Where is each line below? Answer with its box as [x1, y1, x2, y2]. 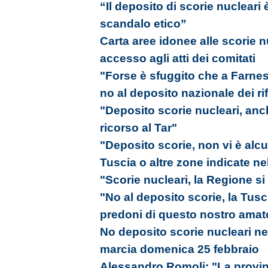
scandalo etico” [100, 17, 187, 31]
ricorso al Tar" [100, 121, 177, 135]
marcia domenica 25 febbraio [100, 242, 259, 256]
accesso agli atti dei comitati [100, 51, 255, 65]
